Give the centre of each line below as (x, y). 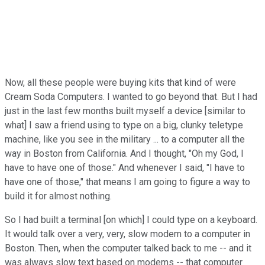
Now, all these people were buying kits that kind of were (120, 82)
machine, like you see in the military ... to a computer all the (125, 139)
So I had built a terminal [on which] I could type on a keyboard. (131, 219)
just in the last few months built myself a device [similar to (125, 111)
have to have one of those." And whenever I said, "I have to (125, 167)
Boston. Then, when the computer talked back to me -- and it (128, 248)
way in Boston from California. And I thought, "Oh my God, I (124, 153)
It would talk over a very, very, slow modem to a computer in (127, 234)
